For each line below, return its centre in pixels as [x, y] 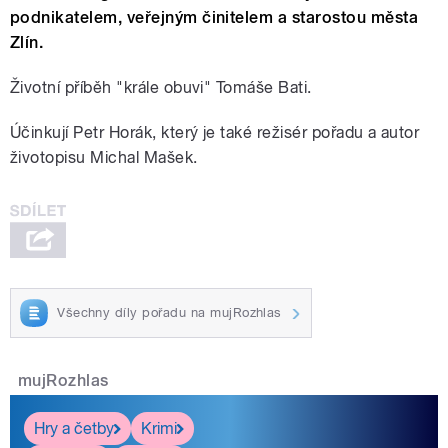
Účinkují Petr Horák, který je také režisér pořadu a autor [215, 133]
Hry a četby [74, 428]
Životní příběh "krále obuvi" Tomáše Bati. [161, 88]
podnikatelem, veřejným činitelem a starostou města [214, 18]
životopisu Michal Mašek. [104, 158]
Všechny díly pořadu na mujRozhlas [169, 312]
